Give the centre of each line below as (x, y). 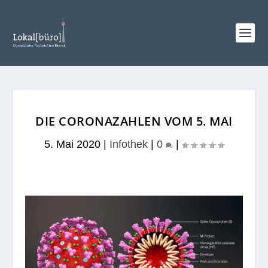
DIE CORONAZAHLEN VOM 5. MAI (134, 121)
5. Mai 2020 (72, 144)
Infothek (129, 144)
